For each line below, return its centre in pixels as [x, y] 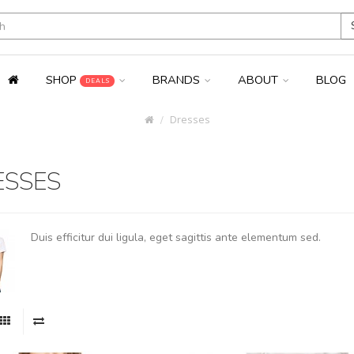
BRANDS [177, 80]
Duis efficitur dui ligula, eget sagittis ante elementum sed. [175, 238]
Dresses [190, 120]
